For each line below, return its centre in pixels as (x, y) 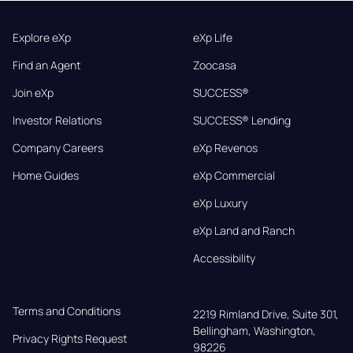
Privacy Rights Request (70, 339)
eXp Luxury (220, 203)
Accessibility (224, 258)
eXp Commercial (234, 176)
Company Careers (58, 148)
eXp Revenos (225, 148)
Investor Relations (57, 121)
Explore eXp (42, 38)
